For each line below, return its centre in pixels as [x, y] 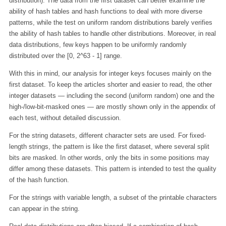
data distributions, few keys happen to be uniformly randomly [98, 45]
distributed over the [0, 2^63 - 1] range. [65, 56]
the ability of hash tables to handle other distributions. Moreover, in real [112, 34]
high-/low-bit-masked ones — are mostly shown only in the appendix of [112, 107]
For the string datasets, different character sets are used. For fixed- [107, 136]
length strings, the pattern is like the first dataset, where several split [109, 147]
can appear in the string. [44, 209]
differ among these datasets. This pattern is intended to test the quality [112, 169]
